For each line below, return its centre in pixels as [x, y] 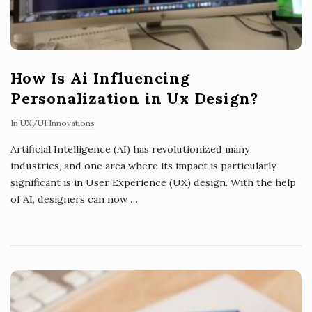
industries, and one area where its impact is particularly [143, 166]
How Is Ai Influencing [100, 78]
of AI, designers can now [69, 200]
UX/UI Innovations [57, 123]
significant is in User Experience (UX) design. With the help [153, 183]
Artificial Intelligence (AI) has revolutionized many [130, 149]
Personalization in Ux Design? [135, 99]
